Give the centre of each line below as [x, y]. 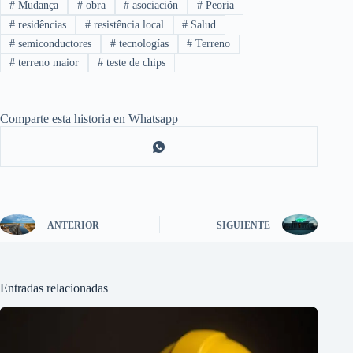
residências [40, 24]
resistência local [127, 24]
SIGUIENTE [244, 225]
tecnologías [142, 43]
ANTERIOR [73, 225]
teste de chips [134, 63]
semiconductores [53, 43]
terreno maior [46, 63]
